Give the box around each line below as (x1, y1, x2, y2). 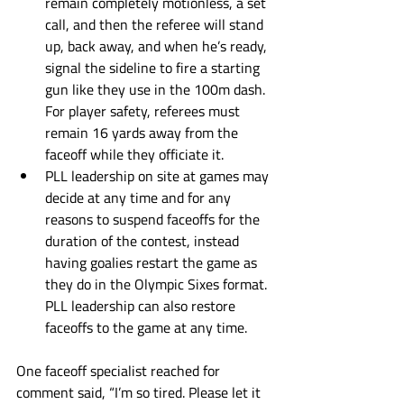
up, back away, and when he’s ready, (45, 35, 271, 57)
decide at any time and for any (45, 187, 234, 208)
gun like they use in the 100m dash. (45, 78, 269, 100)
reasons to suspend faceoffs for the (45, 208, 263, 230)
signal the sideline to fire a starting (45, 57, 263, 78)
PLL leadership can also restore (45, 295, 239, 317)
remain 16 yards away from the (45, 122, 242, 143)
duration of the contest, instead (45, 230, 243, 252)
